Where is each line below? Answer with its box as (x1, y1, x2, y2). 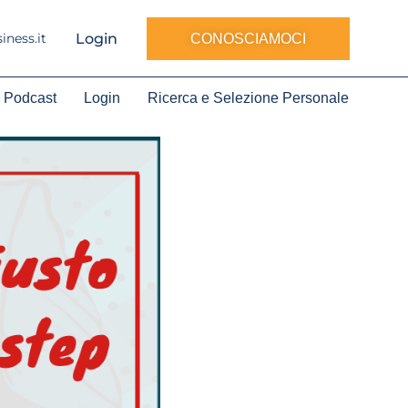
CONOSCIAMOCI (190, 30, 306, 46)
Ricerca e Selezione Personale (147, 90, 349, 106)
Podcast (3, 90, 56, 106)
